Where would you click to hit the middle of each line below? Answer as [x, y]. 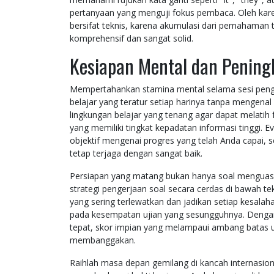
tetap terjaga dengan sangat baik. [136, 154]
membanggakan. [103, 240]
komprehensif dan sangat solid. [131, 39]
